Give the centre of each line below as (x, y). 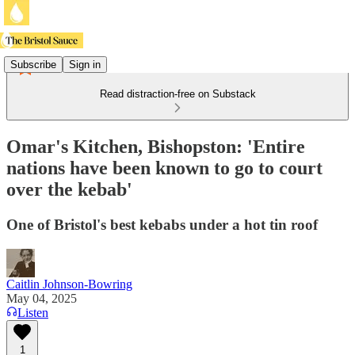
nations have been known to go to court (164, 168)
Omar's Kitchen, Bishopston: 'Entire (156, 146)
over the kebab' (69, 189)
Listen (33, 312)
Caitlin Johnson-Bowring (69, 284)
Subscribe (33, 64)
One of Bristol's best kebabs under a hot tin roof (162, 224)
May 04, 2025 (42, 298)
